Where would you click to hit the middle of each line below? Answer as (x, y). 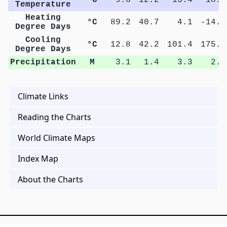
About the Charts (50, 179)
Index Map (38, 158)
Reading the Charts (54, 117)
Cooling (43, 40)
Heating (43, 17)
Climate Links (43, 96)
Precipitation (43, 62)
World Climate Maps (56, 138)
